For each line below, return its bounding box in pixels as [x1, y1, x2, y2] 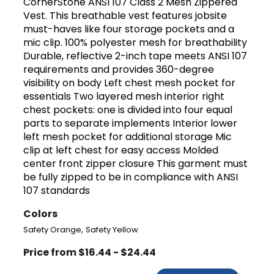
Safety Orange [23, 223, 82, 235]
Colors [23, 206, 58, 221]
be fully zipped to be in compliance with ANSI [23, 169, 239, 184]
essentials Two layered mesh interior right [23, 89, 225, 103]
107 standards [23, 183, 91, 198]
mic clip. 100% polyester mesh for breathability [23, 35, 248, 50]
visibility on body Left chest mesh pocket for [23, 75, 236, 90]
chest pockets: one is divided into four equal [23, 102, 233, 117]
